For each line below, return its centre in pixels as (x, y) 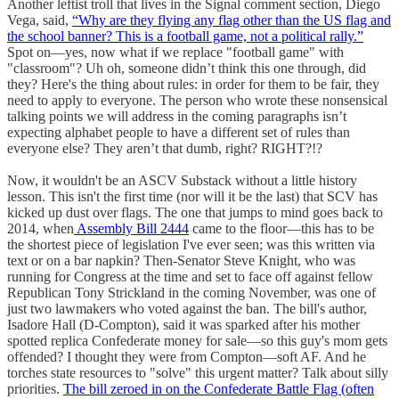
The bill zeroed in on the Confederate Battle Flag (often (219, 388)
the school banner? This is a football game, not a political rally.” (185, 36)
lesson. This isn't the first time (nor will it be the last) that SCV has (192, 196)
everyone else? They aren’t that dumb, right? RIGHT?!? (165, 148)
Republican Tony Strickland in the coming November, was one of (191, 292)
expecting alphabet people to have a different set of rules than (179, 132)
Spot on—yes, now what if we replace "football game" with (175, 52)
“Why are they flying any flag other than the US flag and (232, 20)
